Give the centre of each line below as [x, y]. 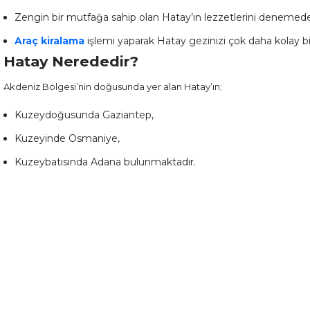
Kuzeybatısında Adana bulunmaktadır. [105, 162]
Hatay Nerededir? [71, 61]
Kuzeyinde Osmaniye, [67, 138]
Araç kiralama [49, 41]
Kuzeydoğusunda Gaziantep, [84, 115]
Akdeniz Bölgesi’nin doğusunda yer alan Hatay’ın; [113, 86]
